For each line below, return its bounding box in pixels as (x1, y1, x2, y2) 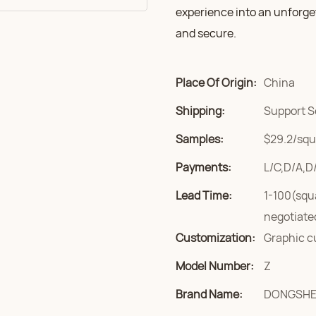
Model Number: (176, 258, 254, 274)
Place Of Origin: (176, 75, 257, 90)
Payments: (176, 159, 231, 175)
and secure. (176, 25, 236, 41)
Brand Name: (176, 286, 243, 302)
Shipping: (176, 103, 225, 119)
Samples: (176, 131, 224, 147)
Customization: (176, 230, 255, 245)
